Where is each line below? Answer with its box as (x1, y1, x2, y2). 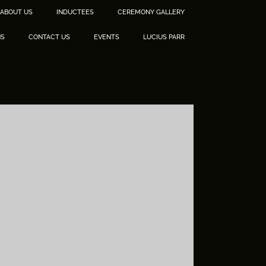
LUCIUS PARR (143, 33, 185, 41)
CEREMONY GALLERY (118, 8, 185, 16)
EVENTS (94, 33, 119, 41)
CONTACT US (28, 33, 70, 41)
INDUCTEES (56, 8, 94, 16)
